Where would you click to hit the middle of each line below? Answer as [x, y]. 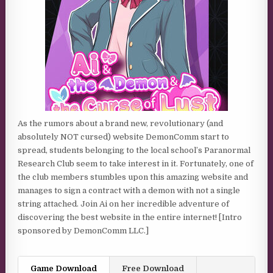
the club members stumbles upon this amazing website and [133, 177]
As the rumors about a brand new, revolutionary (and [121, 123]
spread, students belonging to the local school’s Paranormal [134, 150]
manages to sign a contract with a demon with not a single [129, 190]
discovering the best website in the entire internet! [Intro [130, 217]
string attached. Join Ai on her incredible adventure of [124, 204]
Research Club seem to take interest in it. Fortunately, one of [136, 164]
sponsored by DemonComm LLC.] [83, 231]
